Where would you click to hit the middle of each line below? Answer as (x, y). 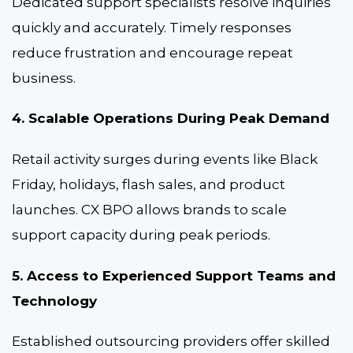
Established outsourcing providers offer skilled (171, 342)
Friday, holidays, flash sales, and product (149, 185)
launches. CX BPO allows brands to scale (149, 210)
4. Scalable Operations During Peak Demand (171, 119)
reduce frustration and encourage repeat (152, 52)
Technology (54, 301)
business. (45, 78)
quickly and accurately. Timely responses (152, 27)
